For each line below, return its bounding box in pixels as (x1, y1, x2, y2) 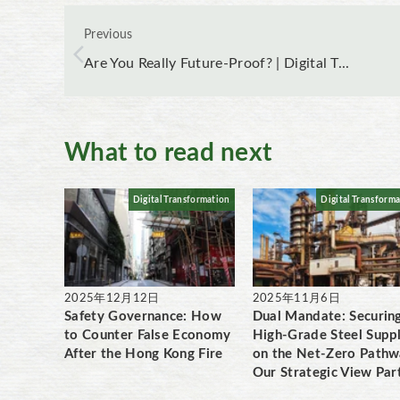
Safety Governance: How (64, 310, 222, 323)
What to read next (64, 140, 272, 165)
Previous (84, 29, 133, 41)
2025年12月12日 (64, 293, 160, 304)
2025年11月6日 (252, 293, 340, 304)
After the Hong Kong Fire (64, 347, 223, 361)
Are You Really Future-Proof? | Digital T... (84, 56, 350, 71)
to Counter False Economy (64, 329, 231, 342)
